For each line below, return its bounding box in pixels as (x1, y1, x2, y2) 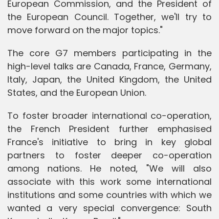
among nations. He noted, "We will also (7, 162, 212, 175)
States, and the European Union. (7, 86, 146, 99)
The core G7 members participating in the (7, 46, 212, 59)
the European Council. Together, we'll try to (7, 10, 212, 23)
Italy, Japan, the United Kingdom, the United (7, 73, 212, 86)
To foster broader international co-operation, (7, 109, 212, 122)
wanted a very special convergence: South (7, 201, 212, 214)
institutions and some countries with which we (7, 188, 212, 201)
